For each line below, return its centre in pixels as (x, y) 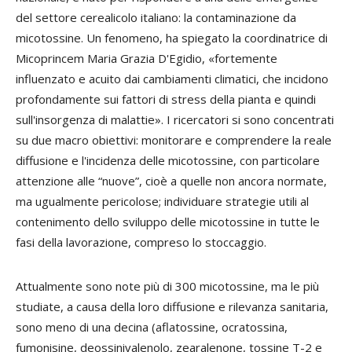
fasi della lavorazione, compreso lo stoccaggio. (141, 242)
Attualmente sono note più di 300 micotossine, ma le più (167, 286)
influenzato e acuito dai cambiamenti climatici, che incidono (172, 79)
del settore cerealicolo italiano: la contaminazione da (156, 17)
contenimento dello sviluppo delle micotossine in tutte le (168, 222)
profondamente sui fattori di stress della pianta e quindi (166, 99)
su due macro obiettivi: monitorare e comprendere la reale (174, 140)
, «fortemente (240, 58)
